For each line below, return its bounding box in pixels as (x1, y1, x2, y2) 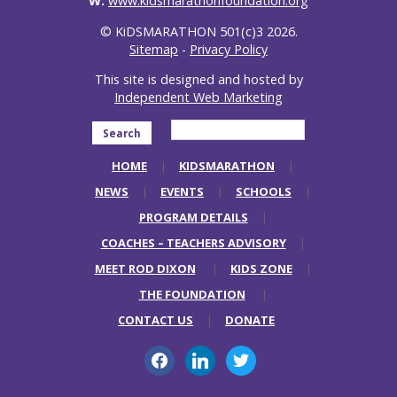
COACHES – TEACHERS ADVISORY (100, 234, 286, 251)
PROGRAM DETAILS (138, 208, 248, 225)
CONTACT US (118, 311, 193, 328)
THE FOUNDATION (138, 285, 245, 302)
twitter (225, 344, 265, 362)
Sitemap (129, 40, 178, 58)
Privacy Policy (190, 40, 268, 58)
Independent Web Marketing (114, 89, 283, 106)
